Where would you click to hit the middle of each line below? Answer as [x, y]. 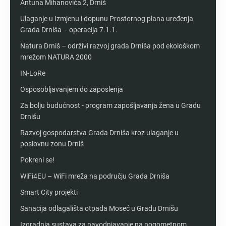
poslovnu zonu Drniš [52, 144]
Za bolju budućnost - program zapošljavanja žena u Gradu [110, 105]
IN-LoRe [33, 73]
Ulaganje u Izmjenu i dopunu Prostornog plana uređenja [107, 18]
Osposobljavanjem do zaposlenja [72, 89]
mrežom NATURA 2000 [56, 57]
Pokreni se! [37, 160]
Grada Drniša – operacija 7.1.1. [69, 30]
